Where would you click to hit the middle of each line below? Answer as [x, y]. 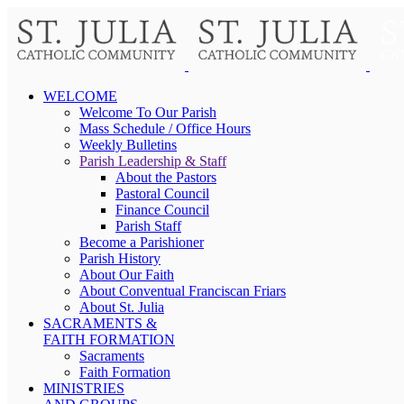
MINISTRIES [84, 388]
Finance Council [162, 210]
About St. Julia [122, 307]
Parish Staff [148, 226]
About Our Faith [127, 275]
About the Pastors [166, 177]
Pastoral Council [162, 193]
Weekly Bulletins [128, 145]
